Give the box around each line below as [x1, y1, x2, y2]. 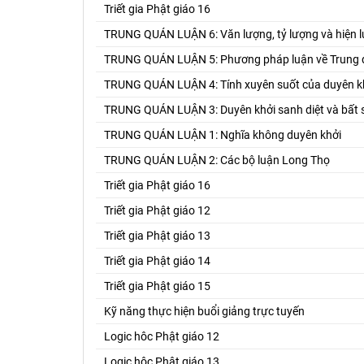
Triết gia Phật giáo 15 [104, 279, 210, 292]
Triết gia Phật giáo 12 [104, 203, 210, 217]
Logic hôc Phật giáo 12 [104, 329, 219, 343]
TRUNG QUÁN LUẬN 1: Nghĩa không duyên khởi [104, 128, 341, 141]
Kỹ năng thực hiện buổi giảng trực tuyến [104, 304, 305, 318]
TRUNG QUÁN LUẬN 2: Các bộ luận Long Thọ [104, 153, 330, 167]
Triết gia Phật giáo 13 [104, 228, 210, 242]
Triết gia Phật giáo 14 [104, 253, 210, 267]
